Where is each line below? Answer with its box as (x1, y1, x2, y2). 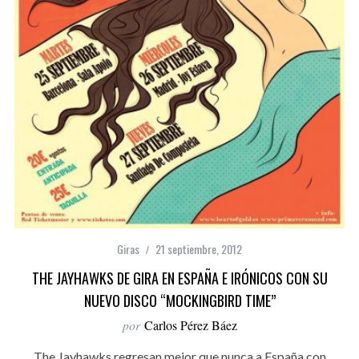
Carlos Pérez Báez (143, 316, 237, 333)
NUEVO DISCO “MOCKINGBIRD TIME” (83, 289, 276, 311)
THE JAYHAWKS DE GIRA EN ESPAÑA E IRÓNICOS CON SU (31, 267, 328, 288)
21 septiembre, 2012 (155, 240, 242, 257)
